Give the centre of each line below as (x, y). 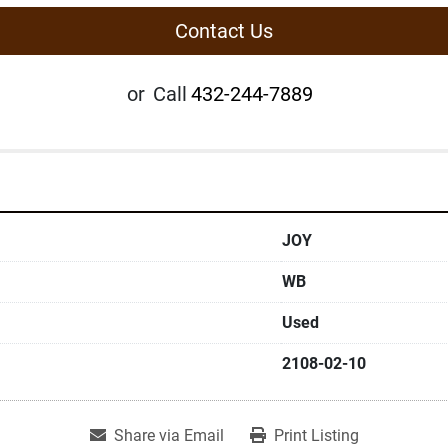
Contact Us (224, 31)
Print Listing (316, 435)
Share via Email (168, 435)
